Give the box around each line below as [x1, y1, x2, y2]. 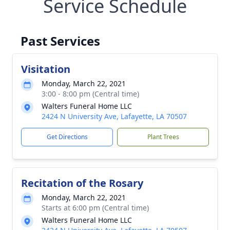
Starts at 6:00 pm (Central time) [42, 203, 149, 213]
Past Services [21, 32, 100, 49]
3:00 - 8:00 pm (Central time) [42, 89, 139, 99]
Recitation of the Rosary [21, 176, 143, 190]
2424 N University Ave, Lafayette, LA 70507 [42, 111, 187, 121]
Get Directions [46, 132, 88, 141]
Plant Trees [147, 132, 179, 141]
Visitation [21, 62, 70, 76]
